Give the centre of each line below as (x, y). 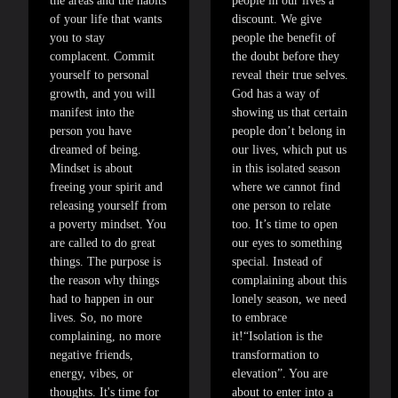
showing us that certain (290, 113)
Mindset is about (91, 169)
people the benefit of (284, 38)
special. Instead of (277, 262)
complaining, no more (105, 337)
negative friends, (92, 355)
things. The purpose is (105, 262)
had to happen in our (102, 299)
